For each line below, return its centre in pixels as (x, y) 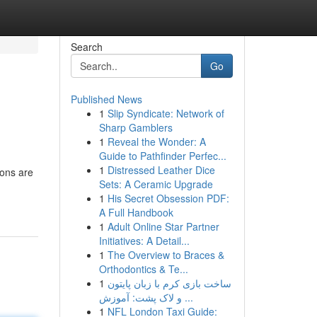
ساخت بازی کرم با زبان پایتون (169, 283)
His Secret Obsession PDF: (168, 198)
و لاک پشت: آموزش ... (187, 297)
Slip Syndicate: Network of (166, 113)
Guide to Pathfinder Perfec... (162, 156)
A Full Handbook (136, 212)
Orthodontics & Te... (143, 269)
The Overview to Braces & (166, 255)
